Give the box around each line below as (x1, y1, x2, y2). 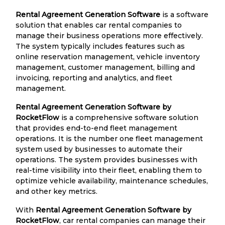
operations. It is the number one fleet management (16, 134, 203, 143)
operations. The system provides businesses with (16, 155, 197, 164)
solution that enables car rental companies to (16, 20, 182, 30)
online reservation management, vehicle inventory (16, 52, 200, 61)
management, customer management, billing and (16, 62, 195, 72)
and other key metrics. (16, 186, 97, 196)
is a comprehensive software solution (59, 113, 198, 122)
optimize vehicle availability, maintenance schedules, (16, 176, 208, 185)
